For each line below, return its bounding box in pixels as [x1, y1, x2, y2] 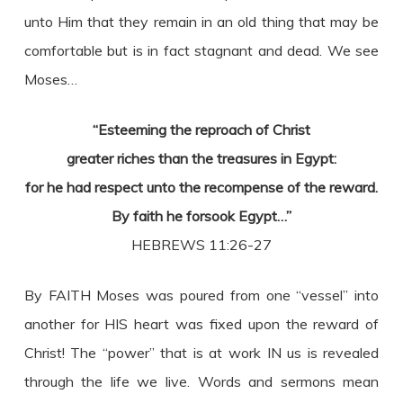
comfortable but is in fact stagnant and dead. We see [23, 41, 380, 59]
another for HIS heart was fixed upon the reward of [23, 315, 380, 333]
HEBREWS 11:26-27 [130, 236, 272, 254]
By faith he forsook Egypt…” [111, 207, 291, 225]
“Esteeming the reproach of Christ [92, 121, 310, 139]
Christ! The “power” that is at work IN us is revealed [23, 344, 380, 362]
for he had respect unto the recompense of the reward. [24, 178, 378, 196]
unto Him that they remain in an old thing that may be [23, 13, 380, 31]
